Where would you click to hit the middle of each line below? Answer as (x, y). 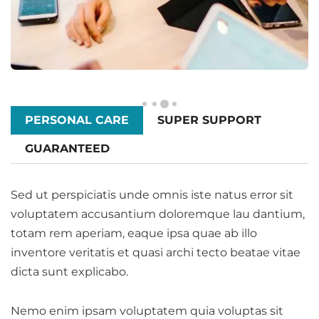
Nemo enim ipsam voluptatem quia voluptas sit (147, 311)
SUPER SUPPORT (209, 120)
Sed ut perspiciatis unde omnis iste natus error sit (152, 195)
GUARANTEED (67, 148)
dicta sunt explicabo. (69, 272)
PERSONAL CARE (77, 120)
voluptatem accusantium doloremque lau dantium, (158, 214)
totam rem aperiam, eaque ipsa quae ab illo (134, 233)
